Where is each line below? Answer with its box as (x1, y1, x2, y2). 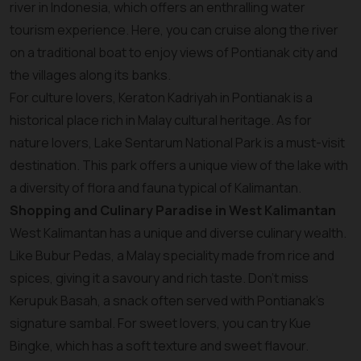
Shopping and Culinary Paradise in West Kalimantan (10, 201, 336, 219)
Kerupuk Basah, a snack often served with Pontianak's (10, 292, 325, 309)
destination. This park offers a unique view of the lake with (10, 156, 348, 174)
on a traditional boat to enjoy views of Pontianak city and (10, 44, 338, 61)
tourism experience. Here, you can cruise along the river (10, 21, 338, 39)
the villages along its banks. (10, 66, 171, 84)
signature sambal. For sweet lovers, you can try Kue (10, 314, 311, 332)
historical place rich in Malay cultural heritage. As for (10, 111, 312, 129)
